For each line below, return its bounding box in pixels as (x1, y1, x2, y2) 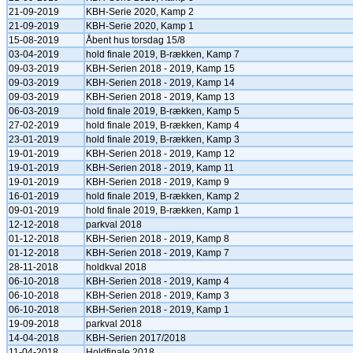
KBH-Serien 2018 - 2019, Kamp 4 (86, 276, 229, 287)
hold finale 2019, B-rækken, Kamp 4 (86, 120, 240, 131)
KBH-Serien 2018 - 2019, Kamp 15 (86, 63, 235, 74)
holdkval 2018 (86, 262, 147, 273)
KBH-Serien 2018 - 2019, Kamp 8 (86, 233, 229, 244)
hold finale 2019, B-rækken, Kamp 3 (86, 134, 240, 145)
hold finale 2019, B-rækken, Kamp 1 (86, 205, 240, 216)
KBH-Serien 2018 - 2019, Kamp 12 (86, 148, 235, 159)
